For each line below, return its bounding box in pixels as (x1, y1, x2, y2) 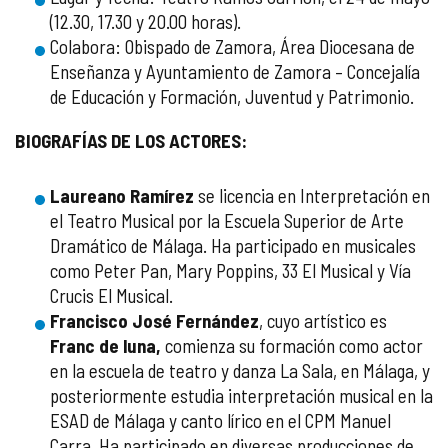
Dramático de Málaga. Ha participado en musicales (50, 234, 416, 257)
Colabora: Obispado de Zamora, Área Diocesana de (50, 35, 415, 58)
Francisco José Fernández (50, 309, 259, 332)
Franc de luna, (50, 334, 165, 357)
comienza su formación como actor (165, 334, 423, 357)
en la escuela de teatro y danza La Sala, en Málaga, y (50, 359, 430, 382)
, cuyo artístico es (259, 309, 387, 332)
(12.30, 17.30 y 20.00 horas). (50, 10, 241, 33)
